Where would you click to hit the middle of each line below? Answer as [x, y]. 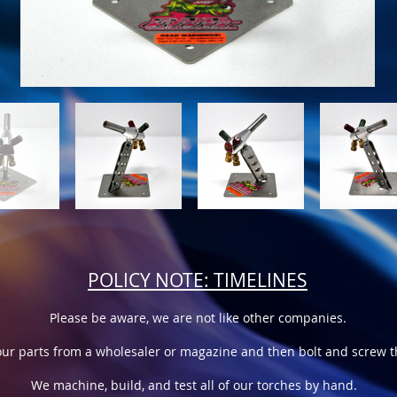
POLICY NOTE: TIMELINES [198, 280]
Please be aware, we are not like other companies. [198, 318]
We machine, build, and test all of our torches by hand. [198, 385]
